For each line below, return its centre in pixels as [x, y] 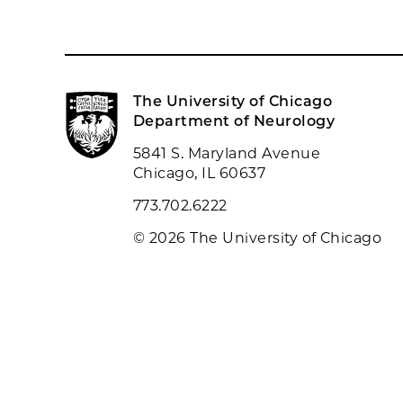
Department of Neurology [234, 121]
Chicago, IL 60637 [200, 173]
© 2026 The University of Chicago [258, 238]
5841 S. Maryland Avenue [227, 153]
